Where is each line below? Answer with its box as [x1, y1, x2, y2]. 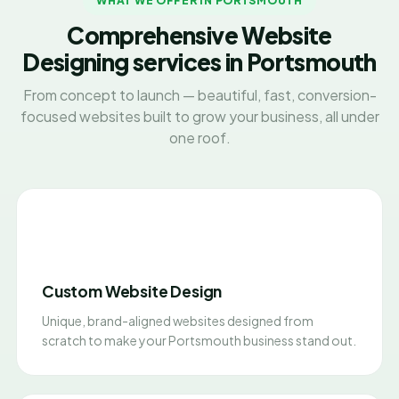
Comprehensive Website [67, 20, 332, 50]
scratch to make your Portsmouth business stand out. [42, 332, 356, 348]
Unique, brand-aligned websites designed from [42, 313, 313, 329]
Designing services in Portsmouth [22, 47, 377, 77]
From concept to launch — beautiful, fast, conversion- [22, 85, 377, 104]
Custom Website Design [42, 281, 223, 301]
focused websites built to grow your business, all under [20, 107, 379, 126]
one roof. [168, 128, 231, 147]
